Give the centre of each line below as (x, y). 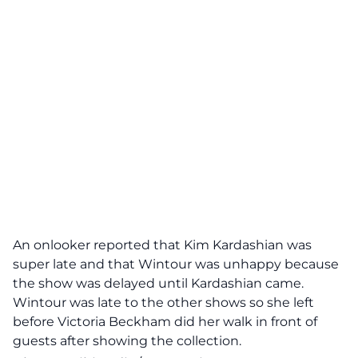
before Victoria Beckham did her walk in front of (165, 322)
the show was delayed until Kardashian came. (158, 283)
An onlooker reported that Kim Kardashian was (162, 245)
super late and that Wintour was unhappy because (176, 264)
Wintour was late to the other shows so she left (163, 302)
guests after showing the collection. (127, 341)
